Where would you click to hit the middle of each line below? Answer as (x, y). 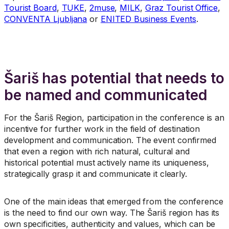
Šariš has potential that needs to (114, 78)
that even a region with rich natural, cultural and (97, 152)
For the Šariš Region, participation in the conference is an (114, 118)
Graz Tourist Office (181, 8)
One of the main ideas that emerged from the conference (114, 202)
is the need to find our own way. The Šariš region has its (112, 213)
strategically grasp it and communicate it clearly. (96, 174)
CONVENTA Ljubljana (46, 19)
